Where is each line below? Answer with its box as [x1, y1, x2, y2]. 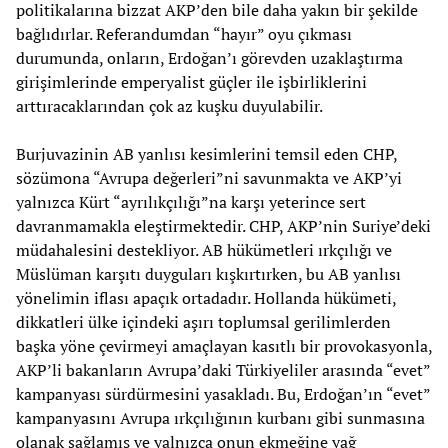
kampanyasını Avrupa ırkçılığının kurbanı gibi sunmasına [16, 406, 425, 429]
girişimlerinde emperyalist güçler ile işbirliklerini [16, 70, 367, 93]
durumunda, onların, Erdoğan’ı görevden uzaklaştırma [16, 46, 403, 69]
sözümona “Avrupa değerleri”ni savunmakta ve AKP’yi [16, 166, 402, 189]
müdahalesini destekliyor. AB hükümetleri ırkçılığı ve [16, 238, 392, 261]
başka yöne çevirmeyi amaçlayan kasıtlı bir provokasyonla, [16, 334, 432, 357]
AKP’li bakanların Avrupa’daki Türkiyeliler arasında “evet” [16, 358, 430, 381]
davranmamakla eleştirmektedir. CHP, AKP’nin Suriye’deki [16, 214, 431, 237]
